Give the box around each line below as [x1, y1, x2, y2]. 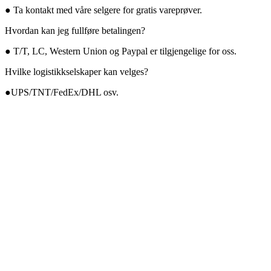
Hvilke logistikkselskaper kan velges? [5, 67, 148, 77]
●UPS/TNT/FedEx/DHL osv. [5, 87, 119, 98]
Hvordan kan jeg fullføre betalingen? [5, 25, 145, 36]
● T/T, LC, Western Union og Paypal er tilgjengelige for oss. [5, 46, 237, 57]
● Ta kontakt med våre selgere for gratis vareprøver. [5, 5, 202, 16]
